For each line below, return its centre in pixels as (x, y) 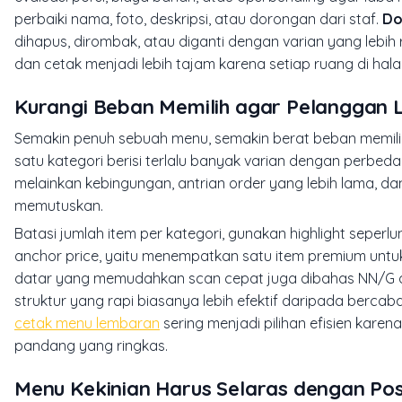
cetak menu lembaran (87, 323)
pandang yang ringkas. (91, 346)
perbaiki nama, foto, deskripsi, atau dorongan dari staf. (198, 19)
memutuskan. (59, 206)
